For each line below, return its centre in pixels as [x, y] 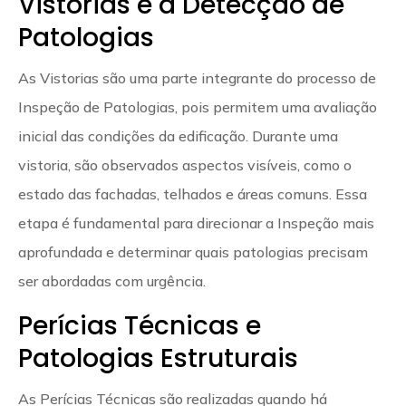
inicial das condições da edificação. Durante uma [178, 135]
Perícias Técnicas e [140, 325]
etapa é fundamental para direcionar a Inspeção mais [196, 222]
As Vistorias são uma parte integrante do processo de [197, 77]
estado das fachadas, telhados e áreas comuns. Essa [193, 193]
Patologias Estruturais [158, 358]
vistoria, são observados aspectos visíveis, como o [185, 164]
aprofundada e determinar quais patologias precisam [193, 251]
